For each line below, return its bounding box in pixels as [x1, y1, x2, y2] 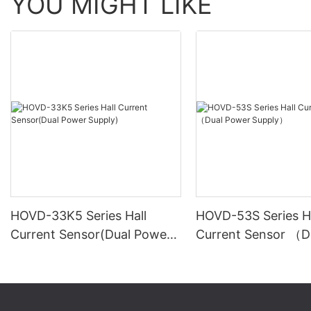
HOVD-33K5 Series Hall [10, 208, 146, 223]
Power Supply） [196, 246, 289, 260]
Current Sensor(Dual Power [10, 227, 171, 242]
